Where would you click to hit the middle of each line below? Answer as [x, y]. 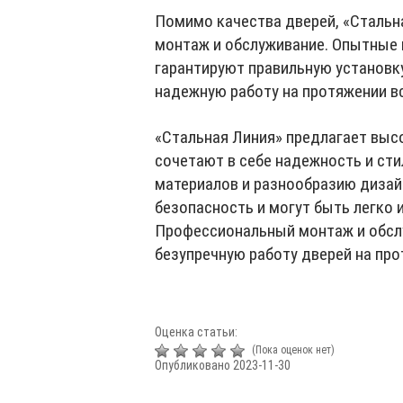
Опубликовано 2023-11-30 [223, 365]
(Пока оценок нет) [292, 350]
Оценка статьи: [196, 332]
